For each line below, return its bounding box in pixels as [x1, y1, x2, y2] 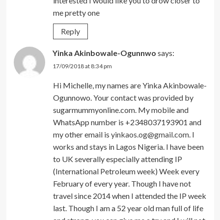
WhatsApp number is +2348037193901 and [53, 117, 201, 127]
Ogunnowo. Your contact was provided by [53, 92, 193, 102]
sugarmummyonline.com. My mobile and [53, 105, 189, 114]
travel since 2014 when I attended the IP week [53, 191, 206, 200]
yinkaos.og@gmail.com [110, 129, 189, 139]
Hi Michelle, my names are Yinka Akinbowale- [53, 80, 207, 90]
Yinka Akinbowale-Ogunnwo [52, 48, 156, 57]
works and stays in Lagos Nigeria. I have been [53, 141, 204, 151]
